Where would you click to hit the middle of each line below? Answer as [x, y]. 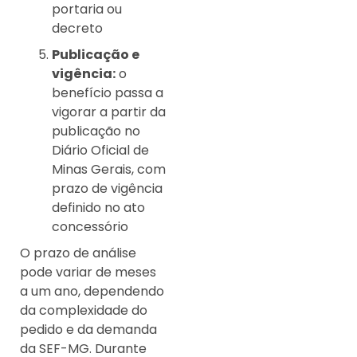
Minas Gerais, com [109, 170]
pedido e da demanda [88, 330]
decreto [77, 29]
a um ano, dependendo [92, 292]
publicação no [96, 131]
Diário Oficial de [100, 151]
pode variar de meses [88, 273]
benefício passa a [108, 93]
